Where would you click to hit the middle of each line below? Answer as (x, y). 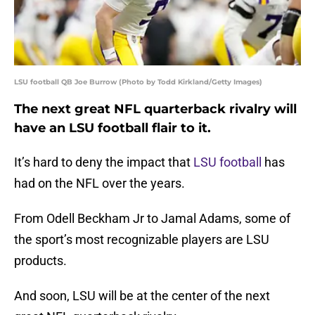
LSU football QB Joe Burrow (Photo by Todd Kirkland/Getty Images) (138, 82)
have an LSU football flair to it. (112, 128)
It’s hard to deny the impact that (104, 162)
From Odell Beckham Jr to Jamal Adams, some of (152, 219)
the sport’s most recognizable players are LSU (142, 240)
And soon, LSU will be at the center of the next (142, 296)
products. (40, 261)
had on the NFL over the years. (99, 184)
